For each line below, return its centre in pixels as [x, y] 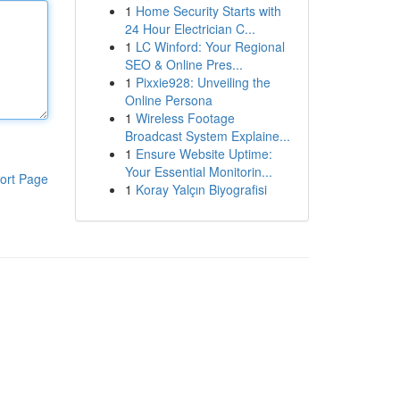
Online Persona [168, 100]
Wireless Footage [185, 118]
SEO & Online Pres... [183, 64]
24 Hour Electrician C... [190, 29]
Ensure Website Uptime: [204, 154]
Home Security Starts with [208, 11]
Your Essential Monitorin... [198, 171]
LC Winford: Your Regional [210, 46]
